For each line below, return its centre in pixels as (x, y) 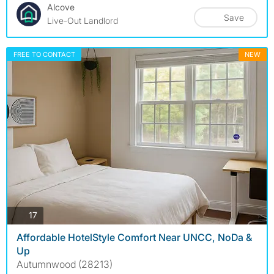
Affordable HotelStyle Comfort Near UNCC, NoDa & (134, 237)
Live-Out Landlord (83, 20)
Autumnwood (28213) (65, 264)
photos (50, 215)
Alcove (61, 7)
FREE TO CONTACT (44, 54)
